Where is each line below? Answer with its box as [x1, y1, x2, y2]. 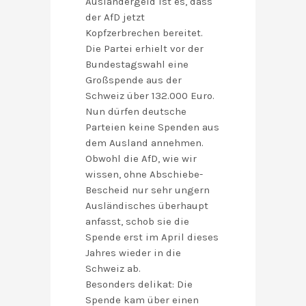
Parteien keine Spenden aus [85, 121, 219, 134]
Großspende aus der [85, 74, 182, 87]
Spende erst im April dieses [85, 231, 219, 244]
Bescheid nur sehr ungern [85, 184, 210, 197]
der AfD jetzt [85, 11, 145, 24]
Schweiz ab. [85, 262, 141, 275]
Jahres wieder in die [85, 247, 181, 260]
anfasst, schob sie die [85, 215, 189, 228]
